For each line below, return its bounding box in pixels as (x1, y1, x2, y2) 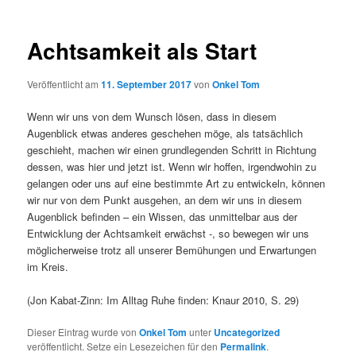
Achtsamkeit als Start (27, 34, 257, 68)
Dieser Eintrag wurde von (27, 325, 140, 339)
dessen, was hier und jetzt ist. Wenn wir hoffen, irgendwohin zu (27, 159, 317, 174)
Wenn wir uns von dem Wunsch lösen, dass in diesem (27, 109, 277, 124)
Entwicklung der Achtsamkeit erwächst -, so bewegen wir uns (27, 226, 310, 241)
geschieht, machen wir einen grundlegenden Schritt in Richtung (27, 142, 317, 157)
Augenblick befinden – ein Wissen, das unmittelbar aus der (27, 209, 298, 224)
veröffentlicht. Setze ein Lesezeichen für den (27, 339, 221, 354)
